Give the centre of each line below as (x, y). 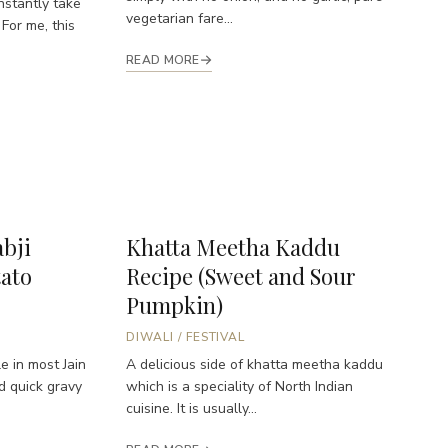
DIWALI (150, 337)
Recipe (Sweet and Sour (241, 276)
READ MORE (163, 59)
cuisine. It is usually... (191, 409)
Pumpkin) (174, 305)
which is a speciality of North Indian (239, 387)
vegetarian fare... (179, 18)
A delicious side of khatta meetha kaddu (254, 365)
